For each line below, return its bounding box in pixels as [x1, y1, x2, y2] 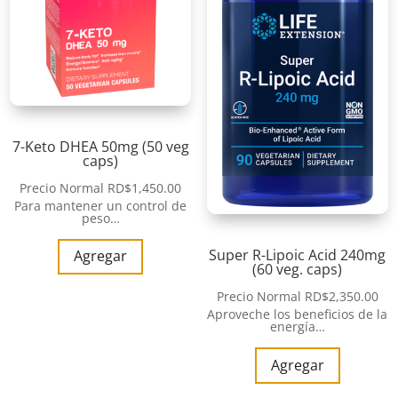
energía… [269, 317, 325, 335]
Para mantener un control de [14, 196, 187, 214]
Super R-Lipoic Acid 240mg [209, 244, 386, 265]
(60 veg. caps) [252, 259, 343, 279]
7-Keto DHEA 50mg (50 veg [12, 136, 189, 156]
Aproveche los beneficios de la [207, 305, 388, 322]
